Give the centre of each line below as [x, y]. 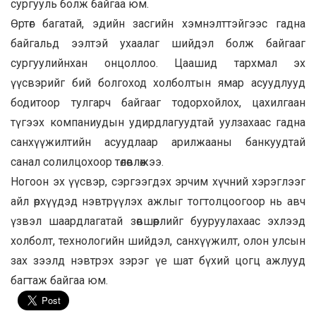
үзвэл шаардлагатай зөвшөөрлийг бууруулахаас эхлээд [158, 221]
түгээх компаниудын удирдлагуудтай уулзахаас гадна [158, 122]
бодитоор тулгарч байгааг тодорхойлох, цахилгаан [158, 102]
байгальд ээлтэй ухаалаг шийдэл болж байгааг [158, 43]
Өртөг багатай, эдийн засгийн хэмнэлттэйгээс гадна [158, 23]
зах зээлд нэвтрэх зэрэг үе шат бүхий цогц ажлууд [158, 260]
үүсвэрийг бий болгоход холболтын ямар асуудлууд [158, 83]
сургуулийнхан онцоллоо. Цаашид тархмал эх [158, 63]
